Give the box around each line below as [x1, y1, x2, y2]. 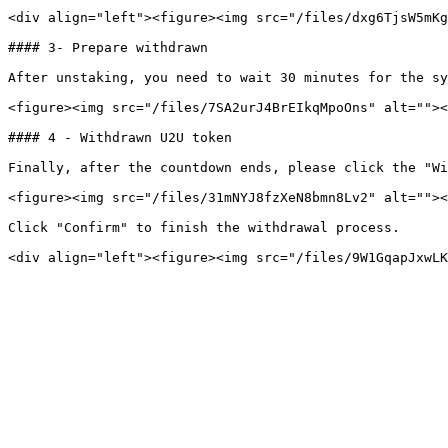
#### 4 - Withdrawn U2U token [8, 130, 232, 145]
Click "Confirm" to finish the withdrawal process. [8, 220, 400, 235]
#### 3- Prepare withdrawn [8, 40, 208, 55]
